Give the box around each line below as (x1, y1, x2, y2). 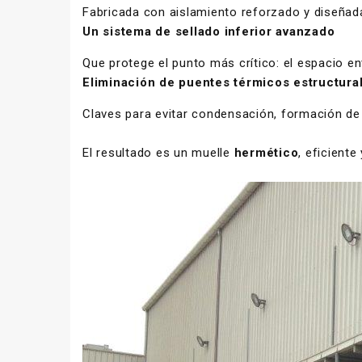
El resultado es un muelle (82, 145, 234, 160)
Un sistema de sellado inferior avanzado (82, 23, 335, 39)
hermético (234, 145, 299, 160)
